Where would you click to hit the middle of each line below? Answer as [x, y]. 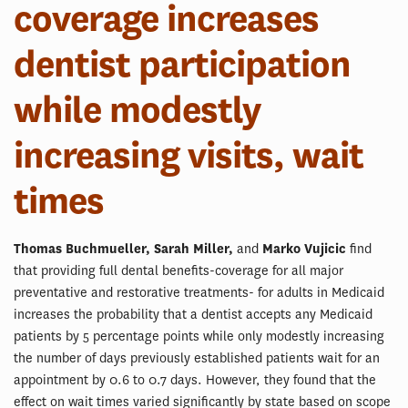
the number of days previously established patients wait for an [197, 358]
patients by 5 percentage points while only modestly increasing [199, 337]
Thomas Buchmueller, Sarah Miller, [123, 249]
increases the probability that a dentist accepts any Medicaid [193, 315]
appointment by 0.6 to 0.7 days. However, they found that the [195, 380]
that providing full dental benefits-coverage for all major [178, 271]
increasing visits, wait [189, 155]
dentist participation [182, 64]
